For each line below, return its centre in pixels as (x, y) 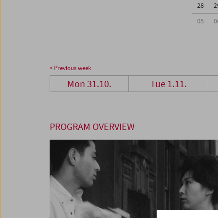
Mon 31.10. (90, 84)
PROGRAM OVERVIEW (92, 127)
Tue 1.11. (168, 84)
